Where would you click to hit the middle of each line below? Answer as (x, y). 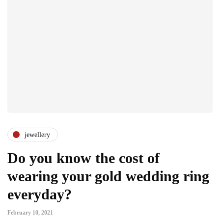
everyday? (40, 194)
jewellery (37, 135)
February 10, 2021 (30, 213)
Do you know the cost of (83, 158)
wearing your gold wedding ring (108, 176)
